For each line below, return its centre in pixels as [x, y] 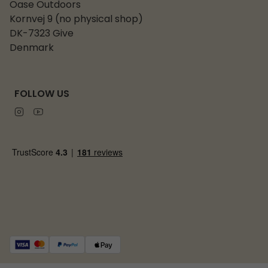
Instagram [38, 112]
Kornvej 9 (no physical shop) [76, 19]
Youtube [52, 112]
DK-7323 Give [42, 34]
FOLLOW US [42, 94]
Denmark [32, 48]
